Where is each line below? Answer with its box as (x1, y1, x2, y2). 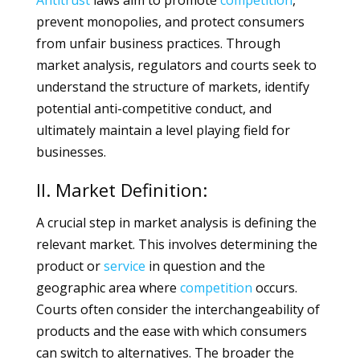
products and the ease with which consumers (35, 322, 307, 340)
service (103, 257, 145, 275)
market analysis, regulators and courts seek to (35, 56, 317, 74)
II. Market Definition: (35, 178, 207, 202)
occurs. (252, 279, 297, 297)
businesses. (35, 143, 106, 161)
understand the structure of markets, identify (35, 78, 309, 96)
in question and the (145, 257, 265, 275)
